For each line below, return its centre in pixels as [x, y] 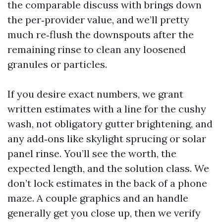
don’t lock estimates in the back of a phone [107, 183]
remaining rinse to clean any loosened [97, 49]
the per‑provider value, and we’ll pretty [98, 20]
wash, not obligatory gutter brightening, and [110, 124]
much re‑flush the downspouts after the [101, 34]
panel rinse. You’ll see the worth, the [92, 153]
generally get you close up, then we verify [104, 213]
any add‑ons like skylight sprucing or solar [107, 139]
